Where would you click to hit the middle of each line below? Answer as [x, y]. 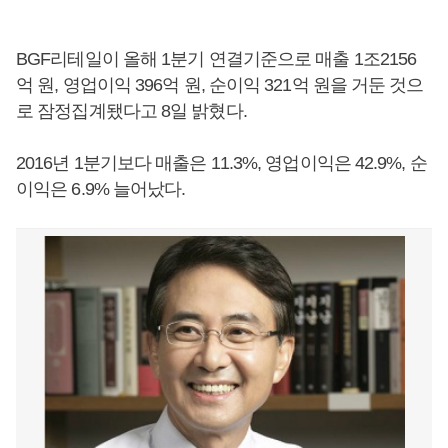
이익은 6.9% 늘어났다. [101, 189]
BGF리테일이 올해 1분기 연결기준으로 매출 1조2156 [216, 59]
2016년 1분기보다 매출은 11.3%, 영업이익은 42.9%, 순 [221, 163]
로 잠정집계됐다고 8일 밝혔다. [131, 111]
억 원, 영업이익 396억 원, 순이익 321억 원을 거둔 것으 [220, 85]
